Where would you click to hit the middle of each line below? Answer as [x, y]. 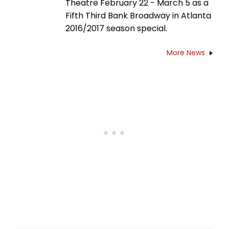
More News [186, 53]
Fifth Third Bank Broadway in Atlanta [138, 16]
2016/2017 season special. [116, 29]
